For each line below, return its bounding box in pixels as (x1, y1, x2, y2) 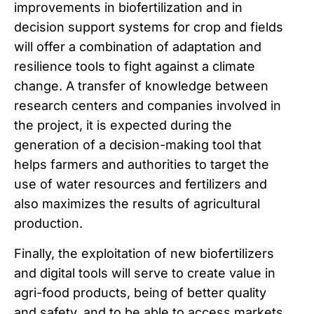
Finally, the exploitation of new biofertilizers (14, 245, 274, 261)
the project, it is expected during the (14, 118, 232, 133)
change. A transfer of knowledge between (14, 78, 268, 94)
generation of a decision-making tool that (14, 137, 261, 153)
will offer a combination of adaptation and (14, 39, 261, 55)
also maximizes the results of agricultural (14, 196, 260, 212)
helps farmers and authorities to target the (14, 157, 269, 172)
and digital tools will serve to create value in (14, 265, 275, 280)
